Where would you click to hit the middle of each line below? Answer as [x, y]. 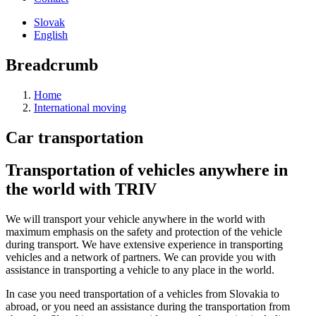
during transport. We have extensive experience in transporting [144, 245]
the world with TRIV [81, 189]
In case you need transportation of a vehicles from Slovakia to [142, 294]
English [51, 35]
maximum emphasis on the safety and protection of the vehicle [144, 232]
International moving [80, 107]
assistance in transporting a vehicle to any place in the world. [140, 270]
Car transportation [74, 137]
